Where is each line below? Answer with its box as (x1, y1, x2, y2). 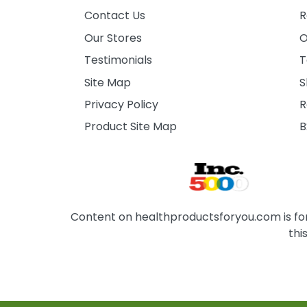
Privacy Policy (84, 97, 159, 113)
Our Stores (84, 29, 143, 46)
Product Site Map (84, 119, 177, 135)
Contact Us (84, 8, 146, 24)
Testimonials (84, 52, 153, 69)
